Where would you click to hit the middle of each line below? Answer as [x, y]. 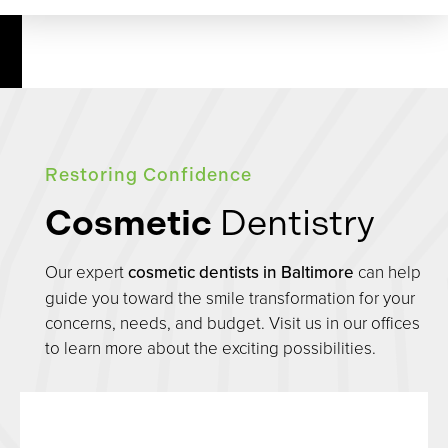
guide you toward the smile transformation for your [230, 298]
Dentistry [293, 223]
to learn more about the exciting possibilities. [210, 348]
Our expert [86, 272]
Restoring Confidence [148, 175]
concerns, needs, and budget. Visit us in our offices [232, 323]
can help [387, 272]
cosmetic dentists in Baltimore [241, 272]
